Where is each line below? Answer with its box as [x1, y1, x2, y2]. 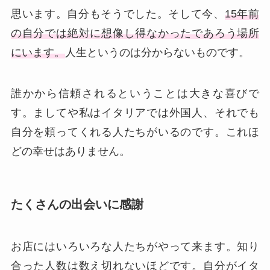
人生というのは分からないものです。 [64, 46, 250, 59]
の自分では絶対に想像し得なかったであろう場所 [10, 27, 260, 40]
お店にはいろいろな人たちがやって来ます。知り [10, 240, 260, 253]
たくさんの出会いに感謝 [10, 198, 143, 212]
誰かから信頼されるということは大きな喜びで [10, 87, 260, 99]
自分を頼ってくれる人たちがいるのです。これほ [10, 125, 260, 138]
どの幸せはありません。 [10, 145, 130, 157]
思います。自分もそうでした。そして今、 [10, 8, 225, 20]
